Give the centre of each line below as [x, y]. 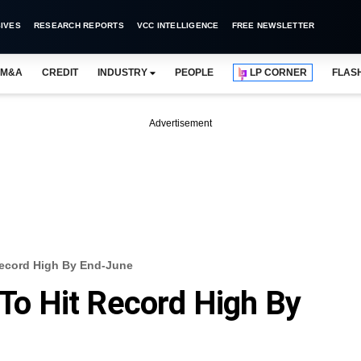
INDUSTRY [122, 73]
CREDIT [60, 73]
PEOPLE [194, 73]
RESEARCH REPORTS [79, 25]
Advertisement [180, 123]
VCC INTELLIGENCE [178, 25]
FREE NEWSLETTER [273, 25]
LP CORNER [279, 73]
